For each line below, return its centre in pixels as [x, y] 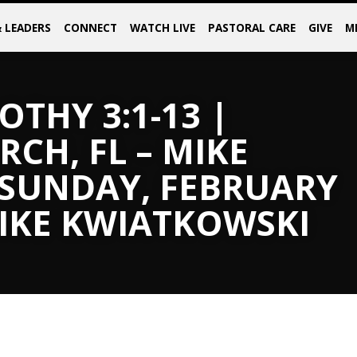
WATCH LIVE [162, 27]
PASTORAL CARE [251, 27]
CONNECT [90, 27]
